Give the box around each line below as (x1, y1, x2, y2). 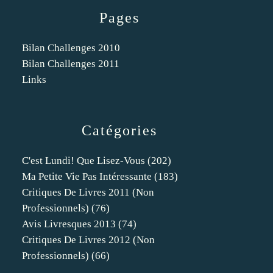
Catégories (82, 122, 157, 138)
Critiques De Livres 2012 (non (22, 234, 155, 246)
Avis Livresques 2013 (22, 218, 116, 230)
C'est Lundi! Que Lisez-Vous (22, 155, 145, 166)
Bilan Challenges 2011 (22, 58, 119, 69)
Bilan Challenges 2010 (22, 42, 120, 54)
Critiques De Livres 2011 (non (22, 186, 154, 198)
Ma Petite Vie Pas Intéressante (22, 171, 152, 182)
